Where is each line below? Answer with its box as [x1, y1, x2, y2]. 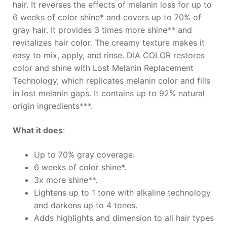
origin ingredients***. [12, 101, 93, 111]
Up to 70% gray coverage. [33, 149, 135, 160]
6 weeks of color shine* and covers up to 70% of [12, 12, 201, 23]
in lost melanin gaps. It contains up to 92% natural [12, 88, 205, 99]
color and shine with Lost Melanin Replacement [12, 63, 194, 73]
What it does [12, 125, 63, 135]
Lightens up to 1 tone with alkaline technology [33, 187, 211, 198]
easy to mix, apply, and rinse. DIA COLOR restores [12, 50, 205, 61]
